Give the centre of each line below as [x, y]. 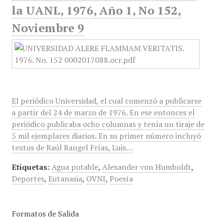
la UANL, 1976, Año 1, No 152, [96, 10]
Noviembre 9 [48, 28]
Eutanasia [65, 179]
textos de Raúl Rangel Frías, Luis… [72, 147]
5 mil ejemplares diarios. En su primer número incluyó [106, 136]
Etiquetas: [30, 167]
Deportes [28, 179]
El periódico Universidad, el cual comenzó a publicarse [106, 101]
